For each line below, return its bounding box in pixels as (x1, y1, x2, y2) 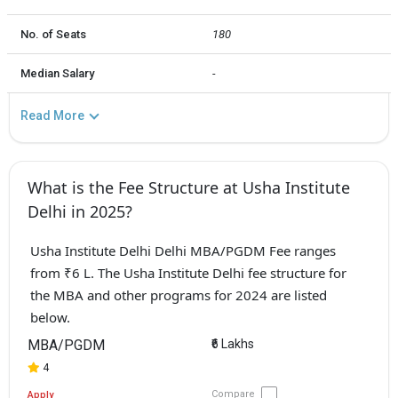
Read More (20, 107, 84, 123)
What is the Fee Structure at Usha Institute (28, 176, 350, 198)
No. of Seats (20, 27, 86, 41)
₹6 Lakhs (211, 337, 254, 352)
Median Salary (20, 66, 94, 80)
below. (29, 307, 70, 326)
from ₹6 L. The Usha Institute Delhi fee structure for (29, 263, 346, 282)
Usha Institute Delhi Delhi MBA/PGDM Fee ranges (29, 241, 336, 259)
